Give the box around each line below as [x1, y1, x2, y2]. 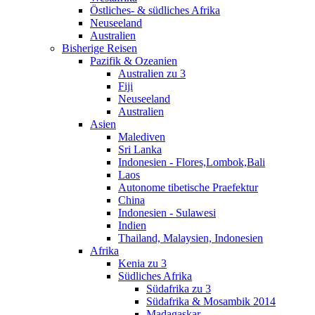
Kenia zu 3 [118, 257, 167, 269]
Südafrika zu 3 [146, 282, 211, 295]
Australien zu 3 [118, 67, 186, 79]
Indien [118, 219, 146, 231]
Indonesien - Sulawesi [118, 206, 216, 219]
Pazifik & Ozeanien [90, 54, 177, 67]
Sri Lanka [118, 143, 162, 155]
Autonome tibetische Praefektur [118, 181, 258, 193]
